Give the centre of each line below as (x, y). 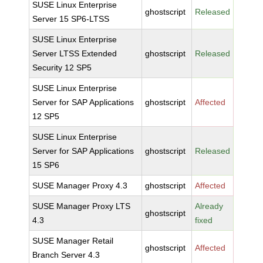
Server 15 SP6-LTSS (71, 19)
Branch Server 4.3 (66, 255)
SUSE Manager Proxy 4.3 (80, 186)
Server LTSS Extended (75, 53)
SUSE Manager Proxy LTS (82, 206)
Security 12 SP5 (62, 68)
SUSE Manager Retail (73, 241)
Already (209, 206)
